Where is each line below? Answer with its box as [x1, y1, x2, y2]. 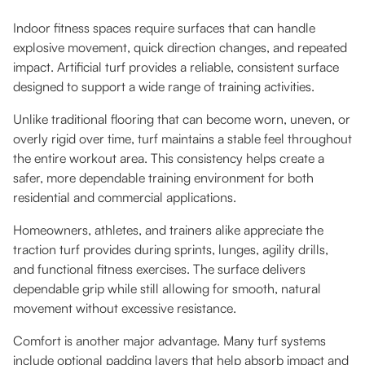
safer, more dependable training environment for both [13, 169, 314, 187]
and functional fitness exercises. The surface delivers [13, 261, 306, 278]
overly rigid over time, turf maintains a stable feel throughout [13, 130, 352, 147]
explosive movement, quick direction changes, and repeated [13, 39, 347, 56]
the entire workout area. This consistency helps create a [13, 150, 324, 167]
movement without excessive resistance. [13, 300, 236, 317]
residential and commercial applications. [13, 189, 236, 206]
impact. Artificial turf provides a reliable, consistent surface [13, 59, 339, 76]
